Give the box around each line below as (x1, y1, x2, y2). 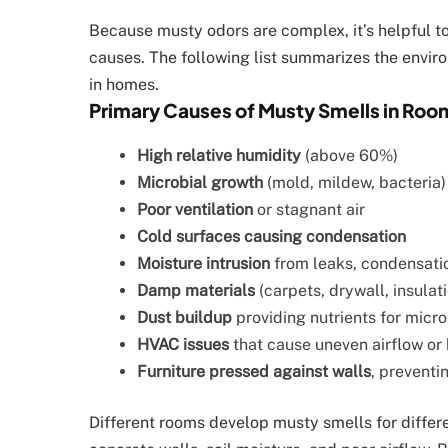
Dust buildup (137, 307, 232, 327)
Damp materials (137, 280, 255, 300)
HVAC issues (137, 334, 229, 354)
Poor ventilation (137, 199, 253, 219)
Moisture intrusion (137, 253, 270, 273)
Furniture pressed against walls (137, 361, 371, 381)
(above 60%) (301, 145, 398, 165)
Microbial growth (137, 172, 263, 192)
